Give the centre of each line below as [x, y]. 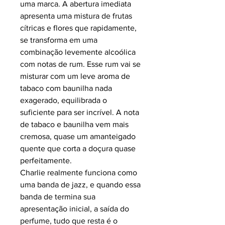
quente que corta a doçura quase [78, 149]
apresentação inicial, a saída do [75, 209]
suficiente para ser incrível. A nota [80, 113]
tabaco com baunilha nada [66, 88]
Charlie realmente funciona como [79, 173]
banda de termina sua [58, 197]
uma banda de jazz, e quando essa [80, 185]
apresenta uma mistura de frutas [76, 16]
